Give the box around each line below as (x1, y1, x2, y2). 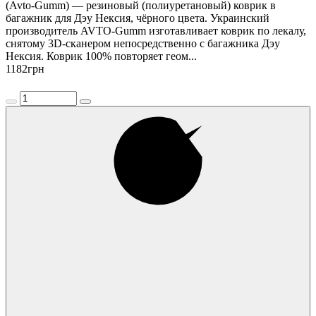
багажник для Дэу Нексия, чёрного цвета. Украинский (6, 11, 269, 24)
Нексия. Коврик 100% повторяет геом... (6, 49, 197, 62)
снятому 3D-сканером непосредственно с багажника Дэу (6, 37, 280, 49)
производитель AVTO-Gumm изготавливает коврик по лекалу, (6, 24, 306, 37)
